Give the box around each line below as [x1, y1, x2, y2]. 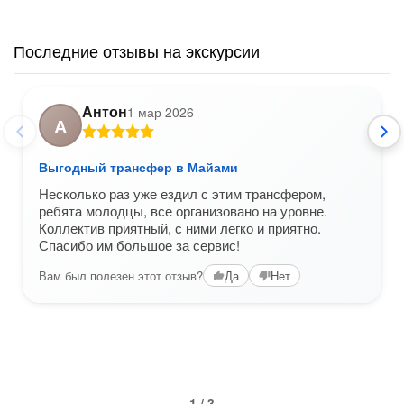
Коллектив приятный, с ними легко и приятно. [39, 218, 321, 237]
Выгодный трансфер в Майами [39, 158, 238, 176]
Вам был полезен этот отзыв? [39, 266, 203, 284]
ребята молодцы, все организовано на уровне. [39, 201, 327, 220]
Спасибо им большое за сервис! [39, 235, 240, 254]
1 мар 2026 [127, 103, 194, 121]
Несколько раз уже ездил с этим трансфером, [39, 184, 326, 203]
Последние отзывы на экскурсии [14, 39, 260, 62]
